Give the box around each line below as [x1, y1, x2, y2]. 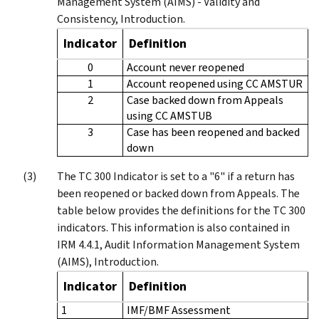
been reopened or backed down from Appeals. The [57, 185, 300, 201]
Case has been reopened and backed [127, 124, 300, 140]
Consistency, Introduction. [57, 11, 185, 26]
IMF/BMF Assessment [127, 302, 231, 318]
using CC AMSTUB [127, 108, 212, 123]
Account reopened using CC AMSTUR [127, 75, 303, 91]
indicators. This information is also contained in [57, 219, 290, 235]
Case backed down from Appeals [127, 92, 283, 108]
